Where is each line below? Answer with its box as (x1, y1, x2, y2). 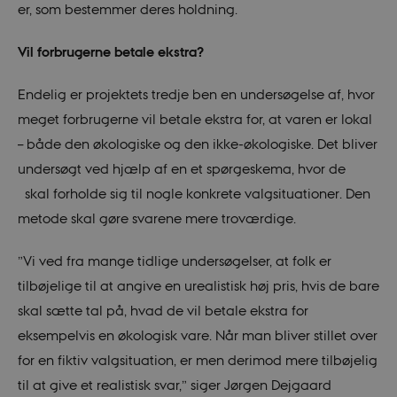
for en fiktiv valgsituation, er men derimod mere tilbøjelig (17, 351, 378, 368)
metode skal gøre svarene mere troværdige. (17, 210, 296, 227)
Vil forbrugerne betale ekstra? (17, 43, 204, 60)
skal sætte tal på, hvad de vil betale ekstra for (17, 301, 308, 318)
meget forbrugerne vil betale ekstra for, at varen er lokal (17, 111, 372, 128)
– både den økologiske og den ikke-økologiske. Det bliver (17, 136, 378, 152)
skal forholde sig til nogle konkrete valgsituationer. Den (17, 185, 370, 202)
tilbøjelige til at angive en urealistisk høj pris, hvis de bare (17, 276, 379, 293)
